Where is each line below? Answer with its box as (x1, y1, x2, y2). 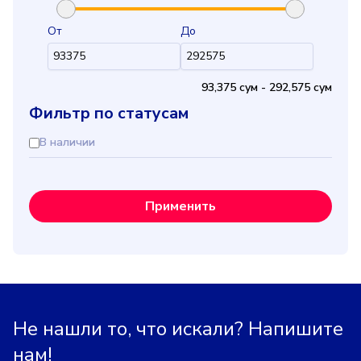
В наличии (39, 135, 95, 150)
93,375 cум (201, 80, 258, 95)
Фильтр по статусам (29, 102, 189, 124)
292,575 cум (269, 80, 332, 95)
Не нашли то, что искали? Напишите (13, 316, 343, 342)
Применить (145, 197, 216, 215)
